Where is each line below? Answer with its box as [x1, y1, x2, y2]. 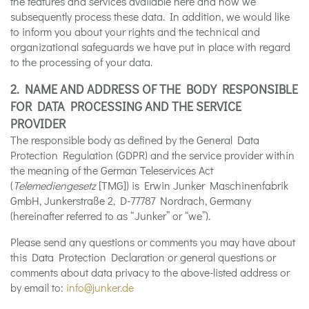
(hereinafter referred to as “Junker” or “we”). [10, 208, 210, 223]
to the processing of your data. [10, 54, 152, 69]
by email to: [10, 279, 66, 295]
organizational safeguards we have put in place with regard [10, 39, 290, 54]
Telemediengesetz [13, 177, 96, 192]
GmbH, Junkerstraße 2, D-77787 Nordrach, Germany [10, 192, 251, 208]
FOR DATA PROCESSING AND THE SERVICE [10, 97, 241, 114]
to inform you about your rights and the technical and [10, 23, 260, 39]
